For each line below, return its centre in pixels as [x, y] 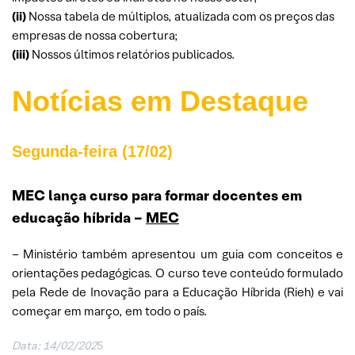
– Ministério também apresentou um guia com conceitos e [177, 254]
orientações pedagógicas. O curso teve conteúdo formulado [177, 273]
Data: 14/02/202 [54, 345]
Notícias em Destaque [160, 101]
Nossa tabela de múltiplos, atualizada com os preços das [180, 16]
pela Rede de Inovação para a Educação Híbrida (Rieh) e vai [177, 292]
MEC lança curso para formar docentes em [157, 195]
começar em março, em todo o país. [110, 311]
